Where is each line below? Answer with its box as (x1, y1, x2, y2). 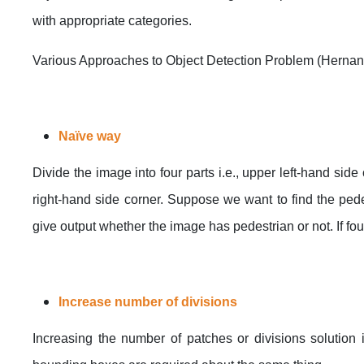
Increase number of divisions (58, 294, 237, 309)
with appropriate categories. (32, 13, 192, 28)
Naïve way (58, 128, 121, 143)
